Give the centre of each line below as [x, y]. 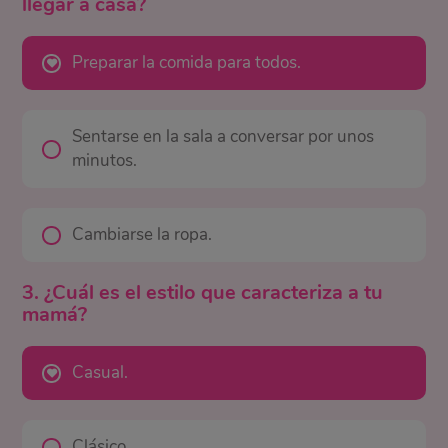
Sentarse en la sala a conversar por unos [223, 136]
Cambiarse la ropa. [142, 234]
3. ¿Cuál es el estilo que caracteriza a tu [203, 292]
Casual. [100, 372]
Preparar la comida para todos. [187, 62]
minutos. [105, 160]
